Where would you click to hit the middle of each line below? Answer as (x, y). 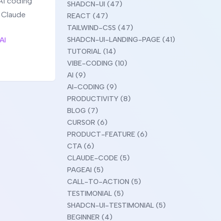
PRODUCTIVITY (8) (99, 99)
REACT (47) (88, 16)
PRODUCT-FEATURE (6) (107, 134)
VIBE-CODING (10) (97, 63)
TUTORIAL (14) (92, 52)
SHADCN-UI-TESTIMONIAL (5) (116, 205)
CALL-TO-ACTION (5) (104, 182)
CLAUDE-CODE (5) (98, 158)
